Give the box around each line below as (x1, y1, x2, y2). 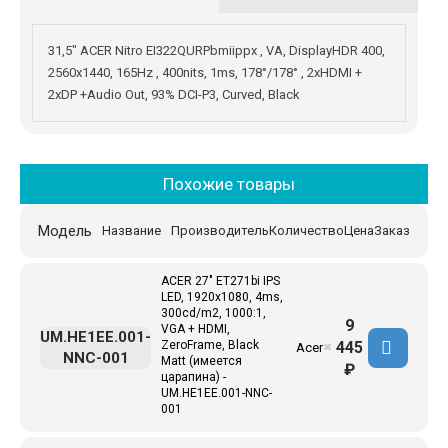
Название (102, 223, 161, 238)
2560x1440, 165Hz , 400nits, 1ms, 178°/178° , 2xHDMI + (48, 65, 362, 80)
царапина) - (161, 370, 226, 384)
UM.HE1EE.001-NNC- (161, 386, 272, 400)
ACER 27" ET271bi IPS (161, 274, 280, 288)
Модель (38, 221, 92, 240)
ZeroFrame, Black (161, 338, 259, 352)
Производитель (171, 223, 269, 238)
